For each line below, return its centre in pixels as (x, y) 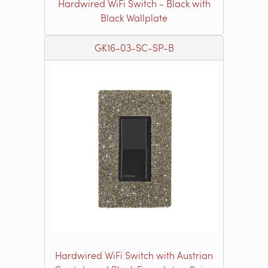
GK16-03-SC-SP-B (134, 47)
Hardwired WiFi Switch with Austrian (134, 255)
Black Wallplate (134, 17)
